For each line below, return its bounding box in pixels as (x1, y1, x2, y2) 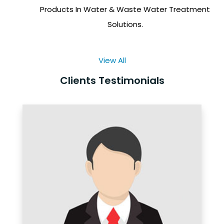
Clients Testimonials (59, 73, 164, 88)
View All (98, 55, 126, 66)
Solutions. (107, 19, 143, 30)
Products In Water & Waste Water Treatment (40, 4, 210, 15)
